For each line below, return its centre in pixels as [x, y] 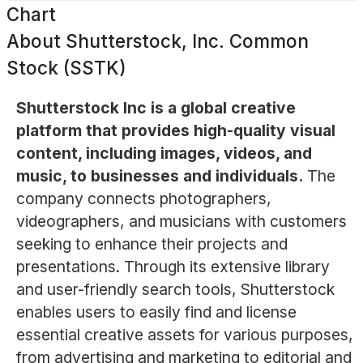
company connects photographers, [143, 199]
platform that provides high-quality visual [175, 131]
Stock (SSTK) [66, 68]
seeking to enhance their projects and [152, 244]
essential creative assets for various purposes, [184, 335]
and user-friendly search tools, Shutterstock [175, 290]
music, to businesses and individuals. [159, 176]
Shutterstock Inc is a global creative [156, 108]
